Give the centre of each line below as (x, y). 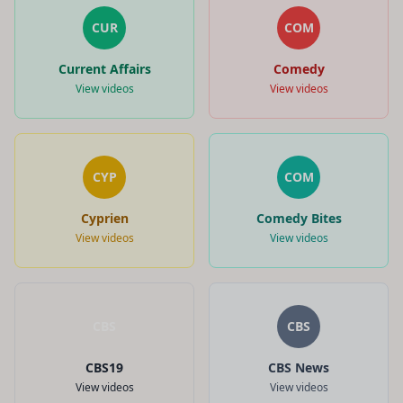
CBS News (299, 367)
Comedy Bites (299, 218)
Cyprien (104, 218)
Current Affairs (104, 68)
